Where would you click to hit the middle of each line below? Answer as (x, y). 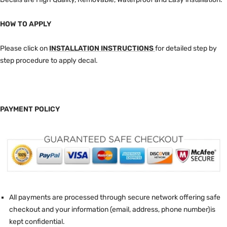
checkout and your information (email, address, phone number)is (112, 209)
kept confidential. (37, 221)
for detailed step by (186, 49)
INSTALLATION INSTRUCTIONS (101, 49)
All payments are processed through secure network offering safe (115, 197)
